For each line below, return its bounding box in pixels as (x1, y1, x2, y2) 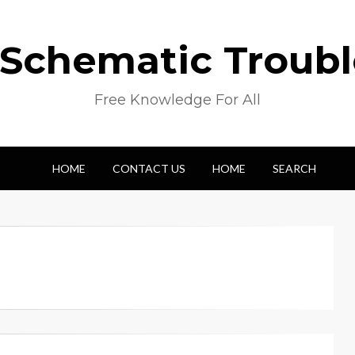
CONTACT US (113, 162, 185, 175)
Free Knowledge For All (94, 91, 261, 109)
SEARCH (273, 162, 316, 175)
